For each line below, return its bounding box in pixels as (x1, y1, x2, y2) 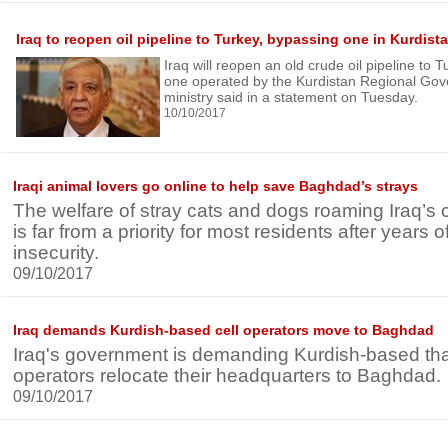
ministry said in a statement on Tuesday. (164, 89, 418, 105)
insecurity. (13, 242, 99, 263)
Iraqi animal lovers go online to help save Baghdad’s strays (13, 178, 418, 194)
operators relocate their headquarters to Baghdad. (13, 365, 441, 386)
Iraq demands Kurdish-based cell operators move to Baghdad (13, 322, 434, 338)
